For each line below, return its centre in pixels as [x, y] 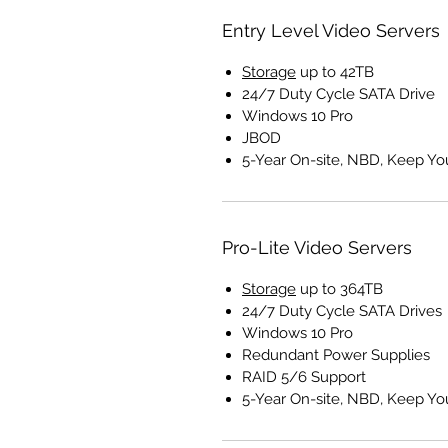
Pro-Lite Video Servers [317, 248]
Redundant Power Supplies [336, 355]
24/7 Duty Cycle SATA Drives [342, 311]
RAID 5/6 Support [304, 377]
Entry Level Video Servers [331, 31]
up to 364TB [339, 289]
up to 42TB [335, 72]
